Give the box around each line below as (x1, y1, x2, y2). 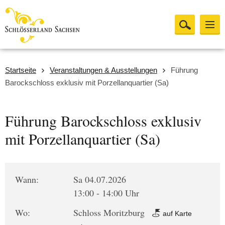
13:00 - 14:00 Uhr (73, 187, 140, 199)
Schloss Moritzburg (73, 206, 148, 218)
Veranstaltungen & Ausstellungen (50, 66, 157, 74)
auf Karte (161, 209, 192, 217)
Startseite (5, 66, 36, 74)
